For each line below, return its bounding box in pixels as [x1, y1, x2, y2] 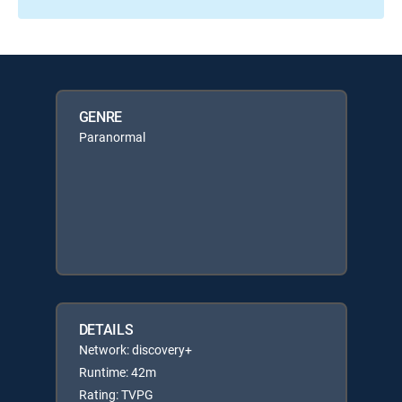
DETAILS [78, 319, 134, 339]
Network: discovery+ [78, 341, 192, 358]
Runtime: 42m [78, 363, 156, 380]
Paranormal [78, 128, 145, 145]
